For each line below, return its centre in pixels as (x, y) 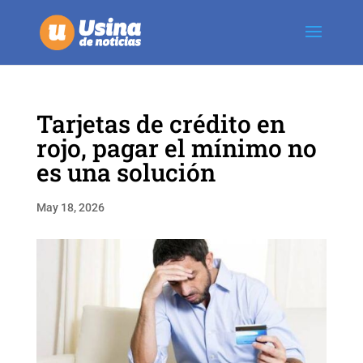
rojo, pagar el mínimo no (176, 148)
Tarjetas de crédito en (160, 124)
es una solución (126, 172)
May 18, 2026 (70, 207)
